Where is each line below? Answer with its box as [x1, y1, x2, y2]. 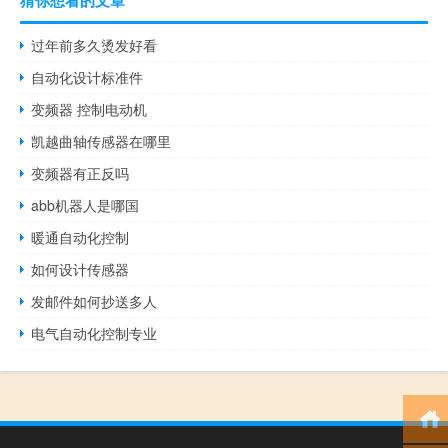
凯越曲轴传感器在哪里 [31, 130, 172, 151]
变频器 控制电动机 [31, 98, 148, 119]
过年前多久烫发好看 [31, 34, 158, 55]
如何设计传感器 [31, 258, 130, 279]
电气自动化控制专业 [31, 322, 158, 343]
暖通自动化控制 [31, 226, 130, 247]
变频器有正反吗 [31, 162, 130, 183]
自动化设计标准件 [31, 66, 144, 87]
